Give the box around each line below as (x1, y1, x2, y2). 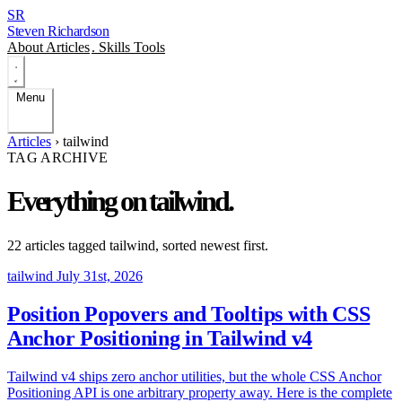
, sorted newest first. (155, 237, 268, 253)
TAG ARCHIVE (7, 150, 109, 165)
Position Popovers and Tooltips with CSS (7, 301, 371, 326)
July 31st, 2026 (57, 267, 143, 284)
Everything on (7, 185, 150, 218)
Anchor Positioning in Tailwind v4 (7, 326, 313, 350)
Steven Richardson (7, 23, 109, 39)
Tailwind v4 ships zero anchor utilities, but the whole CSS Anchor (7, 368, 381, 384)
